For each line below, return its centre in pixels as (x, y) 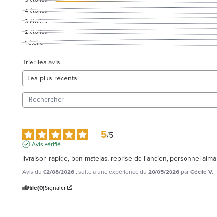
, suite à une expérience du (112, 172)
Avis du (33, 172)
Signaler (55, 188)
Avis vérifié (46, 144)
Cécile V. (202, 172)
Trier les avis (41, 62)
